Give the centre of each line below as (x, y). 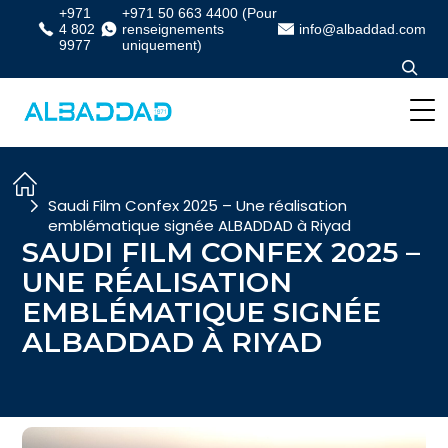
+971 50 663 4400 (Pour (199, 13)
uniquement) (161, 45)
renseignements (172, 29)
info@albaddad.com (362, 29)
